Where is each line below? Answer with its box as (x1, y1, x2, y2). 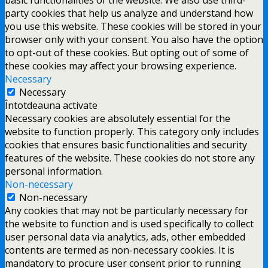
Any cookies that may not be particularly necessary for (5, 203, 248, 217)
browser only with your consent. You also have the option (5, 32, 263, 46)
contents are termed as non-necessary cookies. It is (5, 243, 234, 257)
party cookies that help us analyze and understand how (5, 6, 253, 20)
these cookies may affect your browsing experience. (5, 59, 236, 72)
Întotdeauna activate (5, 98, 98, 112)
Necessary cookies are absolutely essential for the (5, 111, 230, 125)
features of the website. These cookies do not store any (5, 151, 255, 165)
